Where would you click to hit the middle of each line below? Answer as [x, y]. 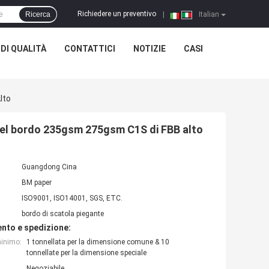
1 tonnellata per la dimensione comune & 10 [98, 242]
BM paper [37, 183]
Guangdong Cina [49, 167]
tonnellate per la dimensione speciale [86, 253]
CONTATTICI [89, 49]
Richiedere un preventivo [117, 14]
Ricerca [38, 14]
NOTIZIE [149, 49]
